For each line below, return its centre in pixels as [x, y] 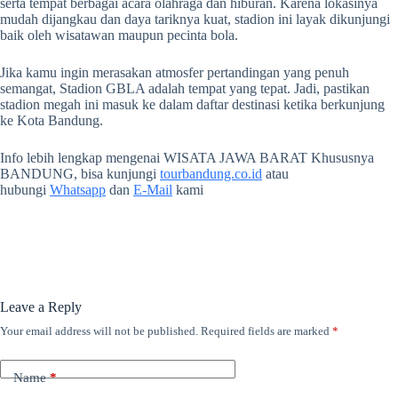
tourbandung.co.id [211, 174]
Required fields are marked [267, 331]
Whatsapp [78, 190]
